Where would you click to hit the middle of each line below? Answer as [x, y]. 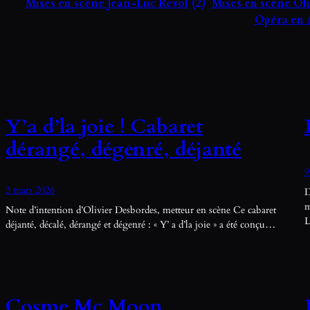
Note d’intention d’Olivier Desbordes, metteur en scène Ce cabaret [141, 210]
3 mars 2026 [30, 190]
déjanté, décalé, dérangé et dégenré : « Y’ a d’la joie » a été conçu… [140, 224]
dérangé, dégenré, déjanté [124, 149]
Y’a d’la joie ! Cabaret [104, 126]
